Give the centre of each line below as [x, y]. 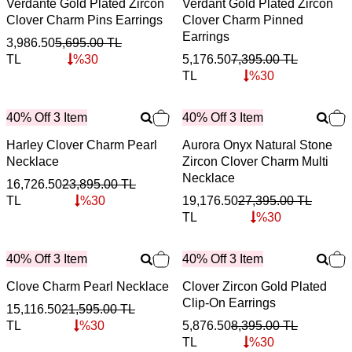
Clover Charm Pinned [243, 20]
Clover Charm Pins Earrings [84, 20]
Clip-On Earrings [229, 302]
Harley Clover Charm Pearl [82, 145]
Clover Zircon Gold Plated [255, 286]
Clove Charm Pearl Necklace [88, 286]
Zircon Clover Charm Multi [255, 161]
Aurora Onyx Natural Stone [257, 145]
